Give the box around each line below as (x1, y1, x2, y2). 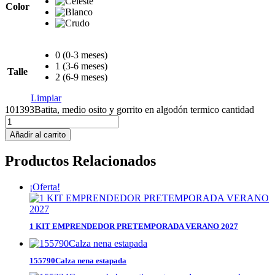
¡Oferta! (29, 182, 60, 193)
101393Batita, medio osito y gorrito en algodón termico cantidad (5, 104, 254, 115)
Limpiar (31, 92, 61, 103)
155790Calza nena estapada (29, 255, 126, 265)
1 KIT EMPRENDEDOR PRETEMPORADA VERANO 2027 (29, 222, 238, 231)
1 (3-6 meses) (55, 60, 107, 71)
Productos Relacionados (5, 153, 156, 169)
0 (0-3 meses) (55, 49, 107, 60)
